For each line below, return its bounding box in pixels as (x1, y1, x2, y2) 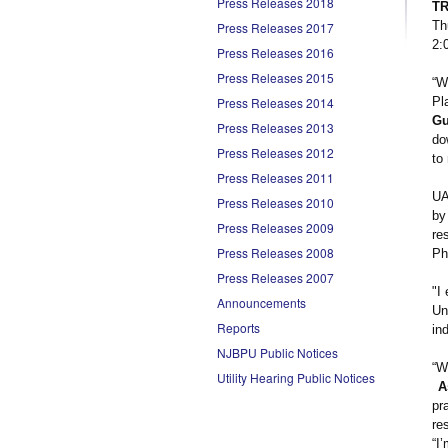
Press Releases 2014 (217, 94, 334, 111)
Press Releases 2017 (217, 19, 334, 36)
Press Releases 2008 (217, 244, 334, 261)
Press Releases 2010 (217, 194, 334, 211)
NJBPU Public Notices (217, 344, 338, 361)
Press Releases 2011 (217, 169, 334, 186)
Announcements (217, 294, 306, 311)
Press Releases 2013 (217, 119, 334, 136)
